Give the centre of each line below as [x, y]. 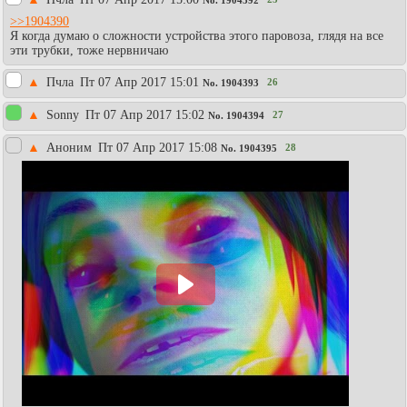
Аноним [71, 147]
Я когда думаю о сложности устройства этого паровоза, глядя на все [197, 35]
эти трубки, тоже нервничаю [89, 50]
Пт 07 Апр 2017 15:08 [158, 147]
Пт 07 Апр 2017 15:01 [139, 82]
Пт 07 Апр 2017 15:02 [145, 114]
